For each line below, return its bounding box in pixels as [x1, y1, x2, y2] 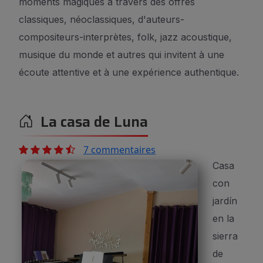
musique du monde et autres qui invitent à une [19, 49, 224, 60]
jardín [213, 195, 237, 207]
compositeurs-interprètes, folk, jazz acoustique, [19, 31, 232, 43]
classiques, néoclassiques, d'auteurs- [19, 14, 184, 25]
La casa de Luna [33, 110, 148, 133]
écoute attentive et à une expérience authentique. [19, 66, 239, 78]
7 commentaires [83, 143, 156, 156]
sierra [213, 230, 238, 242]
